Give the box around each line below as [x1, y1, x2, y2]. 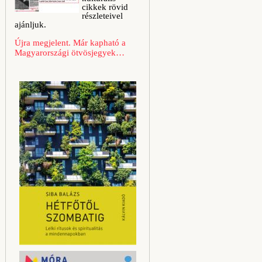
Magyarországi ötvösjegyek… [15, 48, 125, 57]
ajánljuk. [15, 20, 46, 29]
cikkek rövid [82, 2, 128, 12]
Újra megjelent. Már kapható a [15, 38, 126, 47]
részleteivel [82, 11, 123, 20]
